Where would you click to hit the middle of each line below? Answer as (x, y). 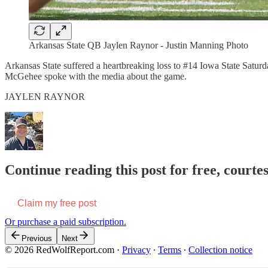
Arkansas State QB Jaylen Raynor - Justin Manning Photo (138, 45)
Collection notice (220, 249)
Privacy (136, 249)
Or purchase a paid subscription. (66, 221)
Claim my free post (57, 203)
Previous (37, 238)
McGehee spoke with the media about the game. (96, 76)
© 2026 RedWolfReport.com (60, 249)
